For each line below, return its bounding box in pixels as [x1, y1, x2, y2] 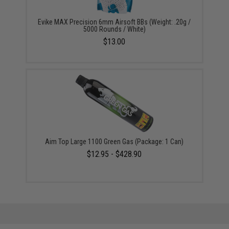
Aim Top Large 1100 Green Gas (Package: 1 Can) [45, 137, 184, 146]
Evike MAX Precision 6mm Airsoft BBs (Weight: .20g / [38, 17, 191, 26]
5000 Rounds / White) [83, 25, 146, 33]
